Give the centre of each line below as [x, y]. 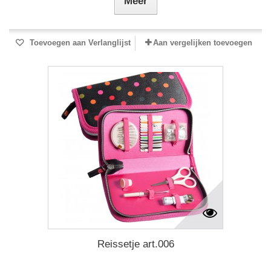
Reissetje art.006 [135, 244]
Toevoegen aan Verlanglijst [79, 43]
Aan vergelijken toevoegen [203, 43]
